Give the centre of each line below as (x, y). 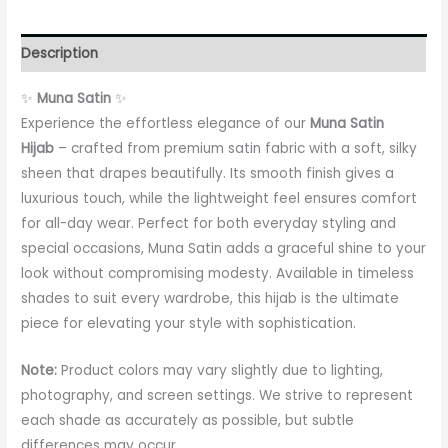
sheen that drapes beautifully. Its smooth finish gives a (208, 174)
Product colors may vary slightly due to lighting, (220, 370)
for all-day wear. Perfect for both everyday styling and (209, 224)
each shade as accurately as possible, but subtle (188, 420)
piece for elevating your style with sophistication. (189, 324)
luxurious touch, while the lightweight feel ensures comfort (219, 199)
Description (60, 53)
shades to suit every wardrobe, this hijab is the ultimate (210, 299)
